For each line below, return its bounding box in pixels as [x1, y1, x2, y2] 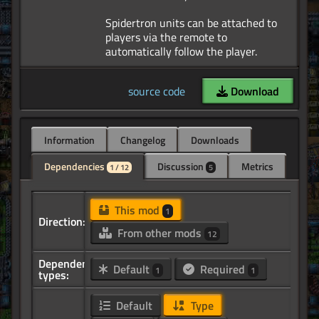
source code [128, 83, 185, 100]
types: [38, 266, 69, 284]
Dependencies [44, 159, 107, 174]
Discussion [157, 159, 206, 174]
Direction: [38, 213, 85, 231]
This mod [111, 202, 162, 219]
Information [44, 132, 95, 148]
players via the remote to [105, 28, 227, 46]
